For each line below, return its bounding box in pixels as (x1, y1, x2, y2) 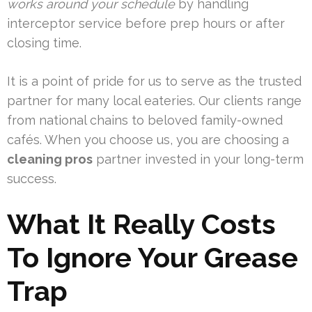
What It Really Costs (7, 208, 276, 241)
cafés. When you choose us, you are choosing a (7, 132, 289, 148)
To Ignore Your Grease (7, 241, 298, 274)
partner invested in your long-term (93, 152, 304, 167)
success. (7, 171, 56, 187)
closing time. (7, 36, 81, 51)
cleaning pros (7, 152, 93, 167)
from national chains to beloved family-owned (7, 113, 283, 128)
